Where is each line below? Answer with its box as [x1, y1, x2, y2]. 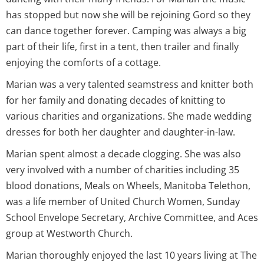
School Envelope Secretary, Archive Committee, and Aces [6, 210, 258, 224]
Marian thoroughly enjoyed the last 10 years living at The [6, 248, 257, 262]
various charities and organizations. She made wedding [6, 109, 252, 123]
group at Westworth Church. [6, 226, 133, 240]
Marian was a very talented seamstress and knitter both [6, 77, 253, 91]
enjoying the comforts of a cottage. [6, 55, 161, 69]
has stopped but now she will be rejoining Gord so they [6, 8, 250, 21]
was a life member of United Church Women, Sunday [6, 194, 240, 208]
